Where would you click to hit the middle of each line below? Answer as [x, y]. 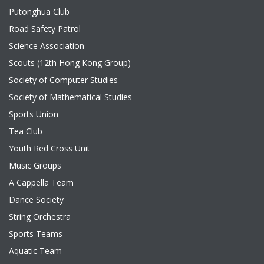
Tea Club [26, 131]
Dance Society [36, 199]
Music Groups [35, 165]
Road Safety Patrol [45, 29]
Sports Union [34, 114]
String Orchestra [40, 217]
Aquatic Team [35, 251]
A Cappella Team [41, 182]
